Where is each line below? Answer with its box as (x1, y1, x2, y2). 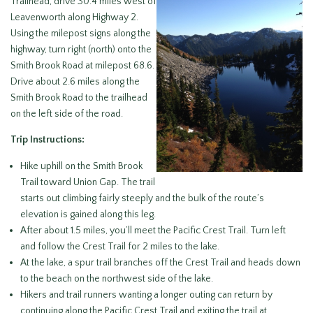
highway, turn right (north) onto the (10, 43, 152, 55)
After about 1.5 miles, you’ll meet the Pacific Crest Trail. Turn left (20, 224, 286, 236)
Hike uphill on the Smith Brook (20, 160, 143, 172)
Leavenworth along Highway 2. (10, 11, 138, 23)
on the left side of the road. (10, 108, 123, 119)
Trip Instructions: (10, 133, 85, 145)
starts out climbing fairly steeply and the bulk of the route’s (20, 192, 264, 204)
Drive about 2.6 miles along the (10, 75, 140, 87)
